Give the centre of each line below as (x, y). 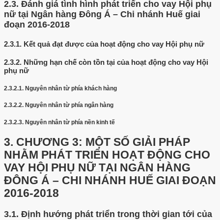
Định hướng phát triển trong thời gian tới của (117, 214)
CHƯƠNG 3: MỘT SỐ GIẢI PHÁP (103, 142)
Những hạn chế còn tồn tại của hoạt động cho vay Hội (116, 62)
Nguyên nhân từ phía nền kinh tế (70, 123)
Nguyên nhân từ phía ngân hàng (69, 105)
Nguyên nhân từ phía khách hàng (71, 88)
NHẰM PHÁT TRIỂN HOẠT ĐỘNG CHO (107, 155)
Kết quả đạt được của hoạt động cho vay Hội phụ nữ (114, 44)
